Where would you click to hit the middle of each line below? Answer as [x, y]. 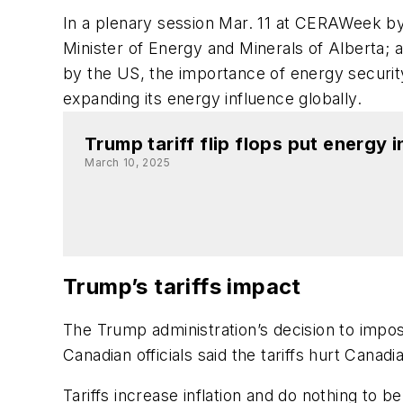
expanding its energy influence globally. [212, 98]
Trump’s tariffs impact [182, 286]
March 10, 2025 [128, 162]
